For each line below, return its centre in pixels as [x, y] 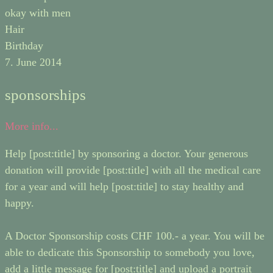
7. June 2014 [33, 62]
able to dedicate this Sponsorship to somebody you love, [130, 253]
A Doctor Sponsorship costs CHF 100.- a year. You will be [135, 236]
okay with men [38, 12]
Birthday [24, 45]
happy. [19, 203]
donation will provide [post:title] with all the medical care [133, 170]
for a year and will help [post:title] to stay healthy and [124, 187]
